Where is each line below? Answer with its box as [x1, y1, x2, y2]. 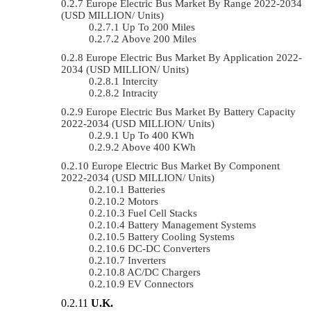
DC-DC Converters [128, 242, 210, 254]
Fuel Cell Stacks [128, 207, 197, 219]
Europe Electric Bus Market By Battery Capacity [86, 106, 296, 117]
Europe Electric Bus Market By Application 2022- [86, 51, 302, 63]
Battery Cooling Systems [128, 230, 235, 242]
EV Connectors [128, 278, 194, 289]
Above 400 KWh [121, 141, 196, 153]
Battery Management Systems [128, 219, 256, 230]
